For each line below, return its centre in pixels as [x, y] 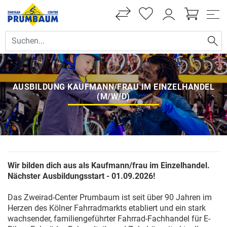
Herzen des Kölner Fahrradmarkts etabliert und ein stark [107, 208]
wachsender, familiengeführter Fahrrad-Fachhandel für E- [109, 219]
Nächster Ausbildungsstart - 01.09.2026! [81, 176]
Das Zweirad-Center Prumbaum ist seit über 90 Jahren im [110, 198]
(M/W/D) [113, 96]
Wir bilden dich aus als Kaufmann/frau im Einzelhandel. [109, 166]
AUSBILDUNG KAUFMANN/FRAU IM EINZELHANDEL [113, 87]
